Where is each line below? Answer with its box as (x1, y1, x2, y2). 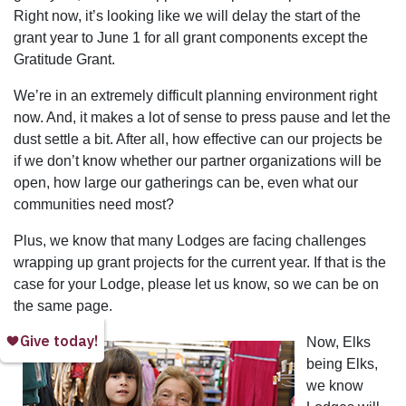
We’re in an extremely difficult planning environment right (14, 88, 377, 103)
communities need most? (14, 197, 174, 212)
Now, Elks (306, 334, 371, 350)
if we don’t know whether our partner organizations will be (14, 153, 382, 169)
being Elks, (306, 356, 378, 372)
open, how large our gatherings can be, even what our (14, 175, 358, 190)
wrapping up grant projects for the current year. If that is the (14, 255, 386, 270)
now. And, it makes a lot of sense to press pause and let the (14, 110, 391, 125)
